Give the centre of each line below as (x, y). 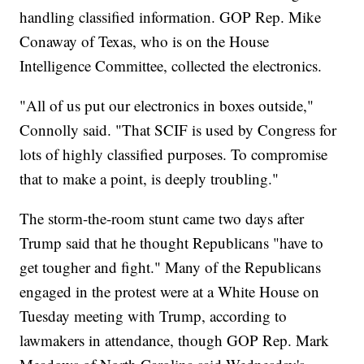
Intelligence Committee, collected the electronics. (171, 66)
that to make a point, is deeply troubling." (149, 179)
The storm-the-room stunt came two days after (162, 219)
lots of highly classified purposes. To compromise (174, 154)
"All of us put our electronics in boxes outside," (167, 106)
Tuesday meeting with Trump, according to (154, 316)
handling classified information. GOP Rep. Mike (171, 17)
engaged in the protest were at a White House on (170, 292)
